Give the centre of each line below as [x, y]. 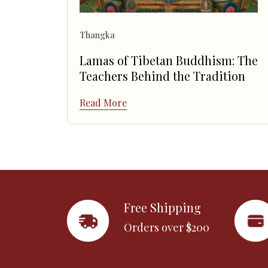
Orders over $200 [167, 228]
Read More [103, 102]
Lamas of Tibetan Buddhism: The [169, 61]
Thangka [97, 35]
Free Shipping [162, 208]
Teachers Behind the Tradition [162, 76]
